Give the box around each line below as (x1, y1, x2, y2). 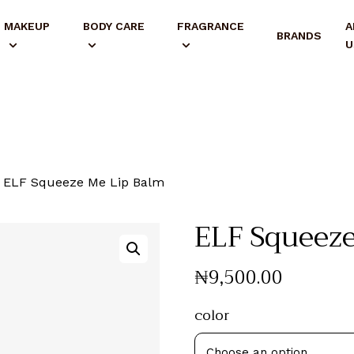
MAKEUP (3, 20, 50, 33)
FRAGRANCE (176, 20, 244, 33)
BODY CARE (82, 20, 145, 33)
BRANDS (276, 28, 322, 42)
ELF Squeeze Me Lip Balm (3, 175, 164, 190)
